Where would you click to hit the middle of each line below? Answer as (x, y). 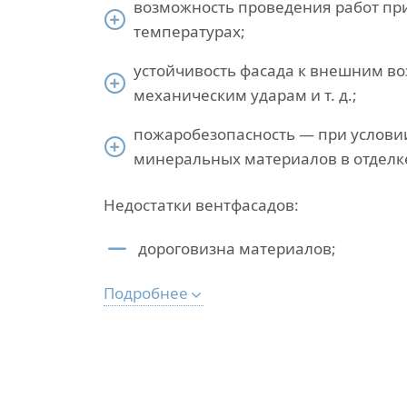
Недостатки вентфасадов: (201, 205)
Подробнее (146, 293)
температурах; (189, 31)
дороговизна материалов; (237, 248)
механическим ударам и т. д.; (245, 95)
